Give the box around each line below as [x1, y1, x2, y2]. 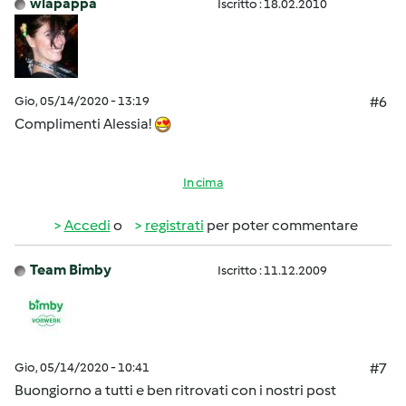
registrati [144, 217, 204, 234]
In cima [182, 175, 224, 190]
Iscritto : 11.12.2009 [217, 263, 327, 278]
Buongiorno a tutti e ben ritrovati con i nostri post [14, 382, 336, 399]
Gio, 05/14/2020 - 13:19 [14, 93, 150, 109]
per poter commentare [203, 217, 358, 234]
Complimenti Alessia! [14, 115, 154, 132]
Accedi [63, 217, 111, 234]
